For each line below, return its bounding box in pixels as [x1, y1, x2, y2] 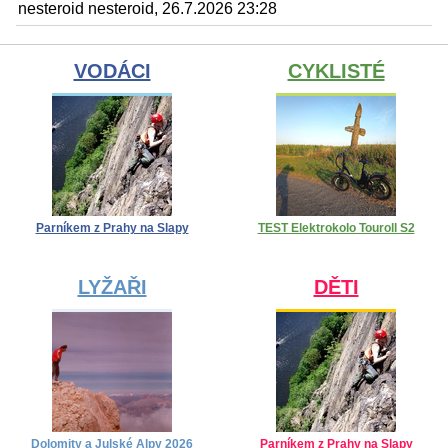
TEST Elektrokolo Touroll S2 [257, 221, 415, 236]
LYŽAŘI [77, 276, 147, 299]
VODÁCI [73, 60, 151, 83]
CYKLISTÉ [287, 60, 385, 83]
